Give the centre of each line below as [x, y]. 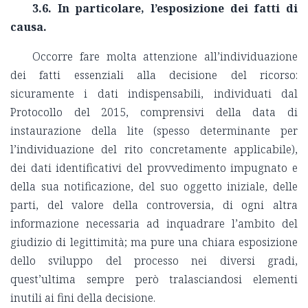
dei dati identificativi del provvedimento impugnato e [154, 168]
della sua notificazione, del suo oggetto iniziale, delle [154, 187]
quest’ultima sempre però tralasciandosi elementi [154, 279]
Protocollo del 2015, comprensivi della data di [154, 112]
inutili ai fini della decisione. [83, 298]
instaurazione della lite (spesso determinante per [154, 131]
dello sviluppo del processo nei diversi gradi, [154, 261]
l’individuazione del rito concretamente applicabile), [154, 150]
